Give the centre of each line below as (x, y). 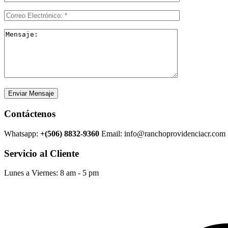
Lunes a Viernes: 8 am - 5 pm (51, 173)
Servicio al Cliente (41, 153)
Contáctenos (30, 114)
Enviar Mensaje (31, 94)
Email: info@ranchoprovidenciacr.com (162, 133)
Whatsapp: (22, 133)
